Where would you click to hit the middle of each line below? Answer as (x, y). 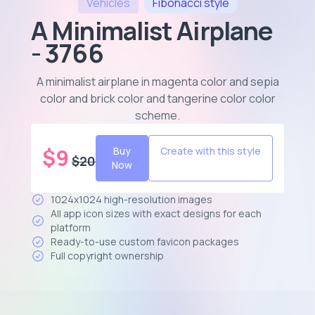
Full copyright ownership (107, 256)
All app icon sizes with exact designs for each (156, 213)
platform (71, 227)
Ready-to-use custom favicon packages (145, 242)
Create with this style (211, 151)
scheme (156, 115)
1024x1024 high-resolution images (131, 199)
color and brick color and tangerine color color (157, 98)
